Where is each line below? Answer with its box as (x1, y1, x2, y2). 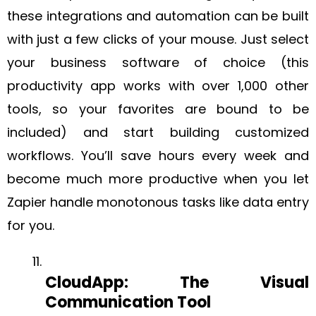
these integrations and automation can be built (7, 6, 309, 25)
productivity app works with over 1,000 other (7, 76, 309, 95)
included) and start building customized (7, 123, 309, 141)
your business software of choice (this (7, 53, 309, 71)
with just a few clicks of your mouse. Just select (7, 30, 309, 48)
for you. (7, 216, 54, 234)
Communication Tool (45, 291, 211, 313)
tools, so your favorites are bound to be (7, 99, 309, 118)
